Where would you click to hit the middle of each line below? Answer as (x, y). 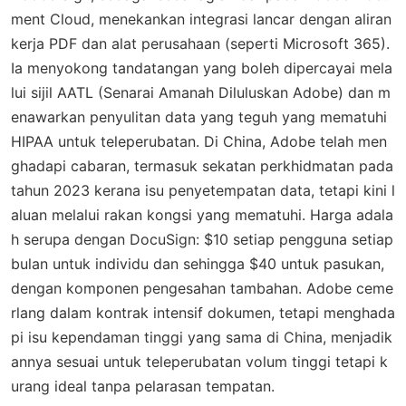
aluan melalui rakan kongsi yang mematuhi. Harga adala (202, 215)
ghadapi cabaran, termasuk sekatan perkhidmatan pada (202, 166)
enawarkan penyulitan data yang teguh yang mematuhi (199, 117)
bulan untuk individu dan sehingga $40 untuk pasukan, (198, 264)
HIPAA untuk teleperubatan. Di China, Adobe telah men (199, 142)
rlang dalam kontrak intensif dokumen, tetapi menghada (203, 313)
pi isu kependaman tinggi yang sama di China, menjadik (202, 338)
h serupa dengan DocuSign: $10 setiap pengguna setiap (202, 240)
